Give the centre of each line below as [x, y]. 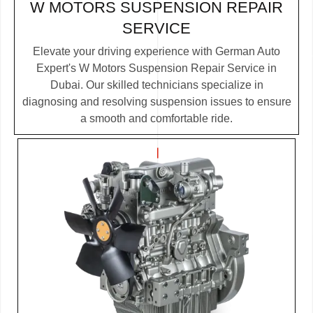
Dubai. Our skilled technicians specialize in [156, 85]
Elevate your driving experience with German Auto [156, 52]
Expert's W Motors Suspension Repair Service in [156, 68]
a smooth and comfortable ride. [156, 119]
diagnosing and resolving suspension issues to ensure [156, 102]
